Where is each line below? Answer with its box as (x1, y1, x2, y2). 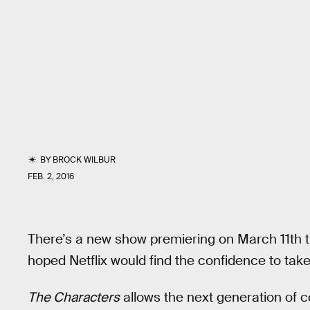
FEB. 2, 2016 (28, 171, 74, 182)
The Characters (28, 288, 120, 306)
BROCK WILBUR (53, 154, 116, 165)
